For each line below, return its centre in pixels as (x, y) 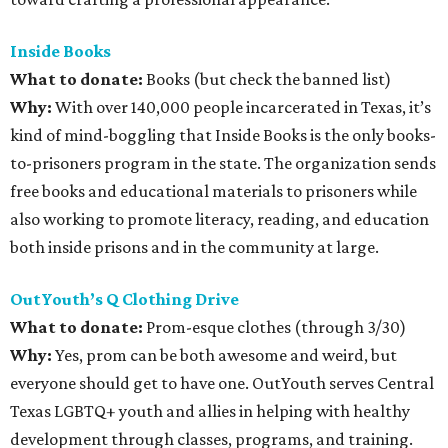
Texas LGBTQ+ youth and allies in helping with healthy (210, 411)
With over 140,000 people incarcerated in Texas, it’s (241, 107)
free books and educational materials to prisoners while (213, 191)
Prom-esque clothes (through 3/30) (274, 327)
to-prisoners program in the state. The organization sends (223, 163)
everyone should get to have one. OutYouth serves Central (222, 383)
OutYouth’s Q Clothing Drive (124, 299)
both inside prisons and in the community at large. (194, 247)
